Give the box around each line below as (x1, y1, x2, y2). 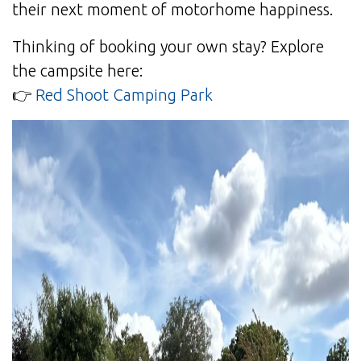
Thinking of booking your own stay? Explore (12, 37, 324, 56)
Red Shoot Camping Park (35, 85, 213, 105)
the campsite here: (12, 61, 143, 81)
